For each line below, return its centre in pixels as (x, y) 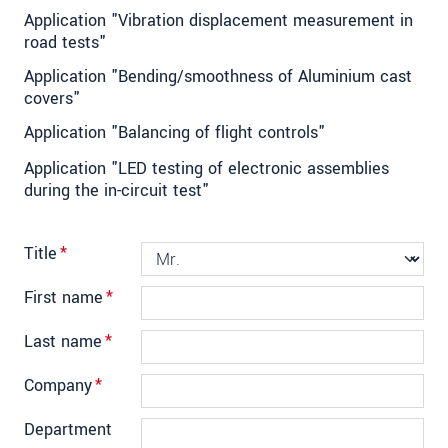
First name (63, 298)
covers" (52, 99)
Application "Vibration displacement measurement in (218, 21)
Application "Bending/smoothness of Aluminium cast (218, 77)
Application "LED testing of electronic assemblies (206, 169)
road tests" (65, 43)
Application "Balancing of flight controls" (174, 133)
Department (68, 430)
